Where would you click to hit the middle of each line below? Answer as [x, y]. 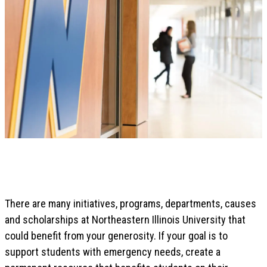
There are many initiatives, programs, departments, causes [131, 203]
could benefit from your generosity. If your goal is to [116, 235]
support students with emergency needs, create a [113, 252]
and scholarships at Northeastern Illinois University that [125, 219]
